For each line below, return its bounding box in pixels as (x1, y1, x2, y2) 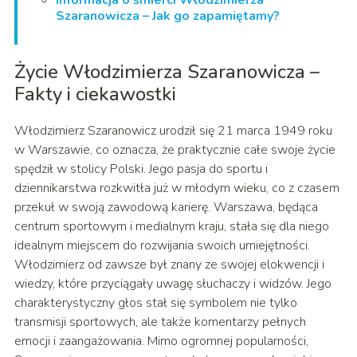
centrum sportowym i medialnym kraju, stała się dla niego (14, 218, 329, 236)
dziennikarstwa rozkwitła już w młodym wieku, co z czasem (14, 179, 339, 198)
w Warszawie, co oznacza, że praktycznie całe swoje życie (14, 141, 335, 159)
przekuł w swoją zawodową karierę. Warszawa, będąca (14, 198, 318, 217)
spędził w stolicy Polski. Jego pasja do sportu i (14, 160, 268, 178)
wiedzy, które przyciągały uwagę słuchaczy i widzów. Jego (14, 275, 331, 293)
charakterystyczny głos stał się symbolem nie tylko (14, 294, 297, 312)
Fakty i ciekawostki (14, 81, 176, 108)
